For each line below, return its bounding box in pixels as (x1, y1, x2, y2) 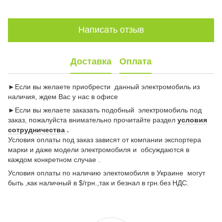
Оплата (119, 56, 152, 67)
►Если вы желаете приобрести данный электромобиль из (8, 82, 200, 91)
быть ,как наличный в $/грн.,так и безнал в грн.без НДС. (8, 178, 189, 187)
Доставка (70, 56, 111, 67)
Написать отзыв (78, 25, 144, 35)
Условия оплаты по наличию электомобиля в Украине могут (8, 168, 205, 177)
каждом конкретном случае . (8, 155, 100, 164)
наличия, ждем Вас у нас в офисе (8, 92, 120, 101)
